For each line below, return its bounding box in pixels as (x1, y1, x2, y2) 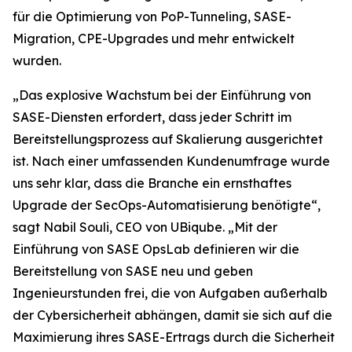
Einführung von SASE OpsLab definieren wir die (13, 241, 299, 257)
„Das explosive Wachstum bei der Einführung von (13, 87, 311, 103)
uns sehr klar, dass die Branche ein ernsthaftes (13, 175, 291, 191)
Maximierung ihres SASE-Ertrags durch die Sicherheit (13, 329, 335, 345)
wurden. (13, 53, 61, 68)
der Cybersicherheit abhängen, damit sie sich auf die (13, 307, 332, 323)
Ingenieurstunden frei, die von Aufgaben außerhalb (13, 285, 328, 301)
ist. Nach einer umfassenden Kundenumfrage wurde (13, 153, 330, 169)
